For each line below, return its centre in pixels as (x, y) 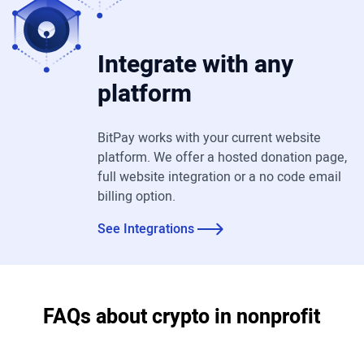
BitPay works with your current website (209, 138)
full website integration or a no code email (219, 177)
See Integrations (146, 229)
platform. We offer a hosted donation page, (222, 158)
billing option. (136, 197)
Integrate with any (195, 65)
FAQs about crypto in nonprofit (182, 317)
